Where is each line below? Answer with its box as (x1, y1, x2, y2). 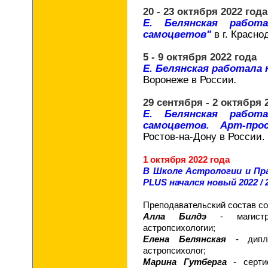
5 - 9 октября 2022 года (143, 51, 257, 62)
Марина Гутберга (143, 257, 227, 267)
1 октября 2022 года (143, 154, 230, 165)
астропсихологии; (143, 223, 215, 233)
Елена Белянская (143, 234, 226, 244)
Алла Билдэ (143, 211, 206, 221)
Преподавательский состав (143, 200, 256, 210)
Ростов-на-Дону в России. (143, 131, 265, 142)
